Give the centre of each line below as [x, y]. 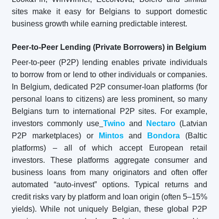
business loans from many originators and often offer [109, 172]
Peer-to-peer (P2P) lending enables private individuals [109, 62]
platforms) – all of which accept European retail [109, 148]
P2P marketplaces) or [55, 136]
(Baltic [194, 136]
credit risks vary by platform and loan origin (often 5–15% [109, 197]
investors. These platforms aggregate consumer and [109, 160]
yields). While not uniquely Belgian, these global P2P [109, 209]
